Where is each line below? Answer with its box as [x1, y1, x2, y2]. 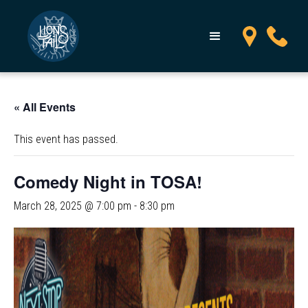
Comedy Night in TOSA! [14, 170, 202, 193]
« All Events [14, 99, 76, 115]
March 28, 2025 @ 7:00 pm [14, 199, 131, 212]
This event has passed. [14, 133, 118, 146]
